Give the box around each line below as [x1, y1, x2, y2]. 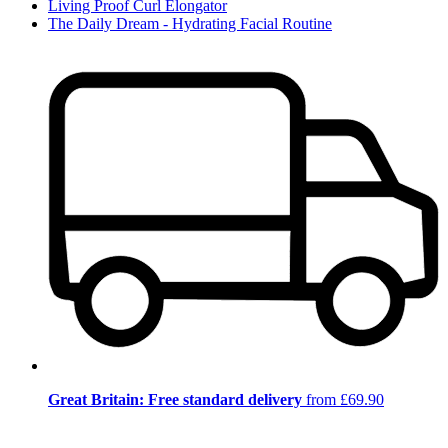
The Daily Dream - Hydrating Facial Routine [48, 15, 332, 33]
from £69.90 [302, 390, 384, 408]
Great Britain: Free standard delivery [48, 390, 302, 408]
